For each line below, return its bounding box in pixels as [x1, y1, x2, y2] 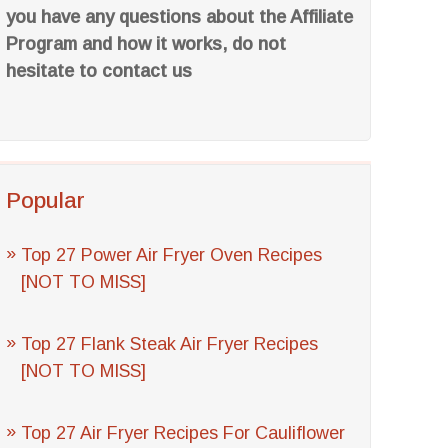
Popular [6, 188, 86, 213]
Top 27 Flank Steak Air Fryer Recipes [21, 334, 319, 354]
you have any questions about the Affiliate [6, 7, 354, 27]
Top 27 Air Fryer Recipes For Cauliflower [21, 423, 346, 443]
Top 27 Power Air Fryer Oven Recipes [21, 245, 323, 265]
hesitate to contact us [6, 61, 193, 81]
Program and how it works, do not [6, 34, 287, 54]
